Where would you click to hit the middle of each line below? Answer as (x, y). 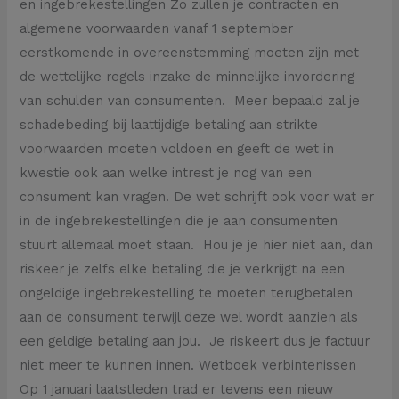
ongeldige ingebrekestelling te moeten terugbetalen (187, 293)
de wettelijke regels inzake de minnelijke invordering (187, 76)
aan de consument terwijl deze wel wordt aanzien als (189, 317)
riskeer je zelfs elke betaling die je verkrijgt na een (183, 269)
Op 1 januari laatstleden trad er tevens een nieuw (177, 389)
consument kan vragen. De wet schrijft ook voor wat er (197, 196)
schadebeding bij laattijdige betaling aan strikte (169, 124)
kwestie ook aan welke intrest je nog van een (166, 172)
